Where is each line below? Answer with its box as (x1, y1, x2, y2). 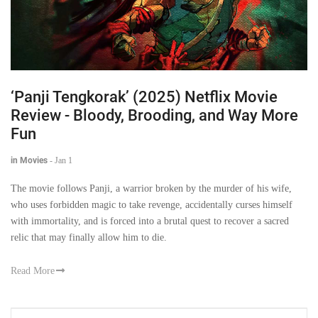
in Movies (11, 155, 48, 165)
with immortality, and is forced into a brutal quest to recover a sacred (11, 215, 289, 226)
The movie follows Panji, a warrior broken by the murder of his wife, (11, 182, 292, 194)
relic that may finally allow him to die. (11, 231, 167, 243)
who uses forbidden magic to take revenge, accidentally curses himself (11, 199, 292, 210)
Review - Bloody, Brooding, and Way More (11, 106, 298, 124)
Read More (11, 265, 55, 276)
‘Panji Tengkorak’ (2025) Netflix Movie (11, 87, 278, 106)
